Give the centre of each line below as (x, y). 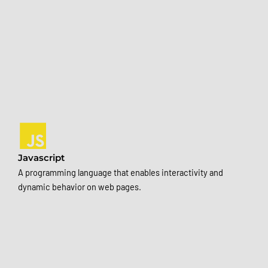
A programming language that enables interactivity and (121, 172)
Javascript (41, 158)
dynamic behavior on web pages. (80, 186)
